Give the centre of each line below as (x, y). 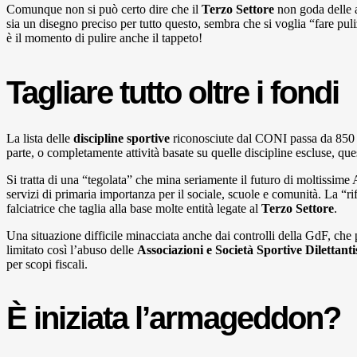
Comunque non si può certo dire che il (104, 10)
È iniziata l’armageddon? (173, 318)
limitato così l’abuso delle (72, 249)
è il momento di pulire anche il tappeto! (104, 38)
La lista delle (40, 138)
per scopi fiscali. (47, 264)
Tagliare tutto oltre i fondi (173, 92)
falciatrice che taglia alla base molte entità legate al (134, 208)
